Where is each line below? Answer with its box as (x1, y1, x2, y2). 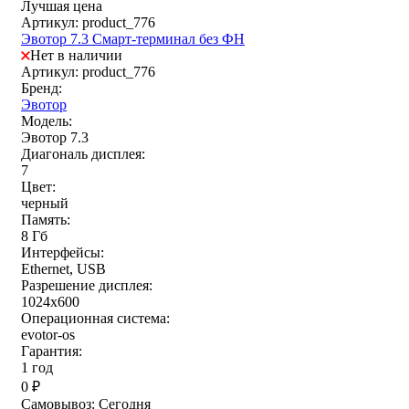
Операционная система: (21, 310, 170, 327)
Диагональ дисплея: (21, 146, 145, 163)
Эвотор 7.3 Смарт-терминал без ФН (21, 31, 245, 47)
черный (21, 195, 68, 212)
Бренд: (21, 80, 62, 97)
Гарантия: (21, 343, 82, 360)
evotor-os (21, 327, 75, 343)
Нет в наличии (30, 47, 122, 64)
